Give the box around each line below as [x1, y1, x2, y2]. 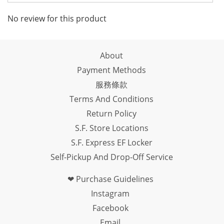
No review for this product [7, 13, 106, 24]
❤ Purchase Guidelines [67, 173, 153, 184]
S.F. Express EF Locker [70, 137, 152, 148]
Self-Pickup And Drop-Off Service [50, 151, 173, 162]
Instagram [91, 188, 129, 199]
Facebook [92, 202, 128, 213]
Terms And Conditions [69, 93, 153, 104]
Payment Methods [77, 64, 146, 75]
